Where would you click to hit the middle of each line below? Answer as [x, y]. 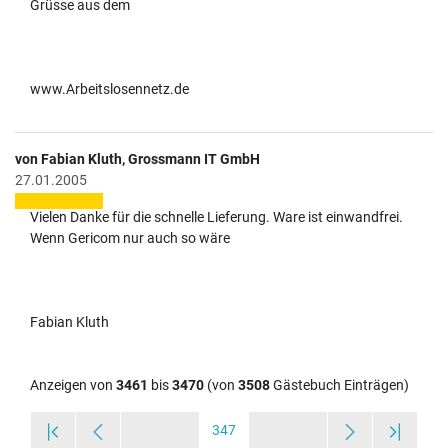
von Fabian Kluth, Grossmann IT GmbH [137, 159]
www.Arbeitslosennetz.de [109, 89]
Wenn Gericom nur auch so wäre [130, 238]
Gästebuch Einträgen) [339, 385]
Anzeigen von [73, 385]
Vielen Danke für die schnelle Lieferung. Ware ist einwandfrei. [216, 217]
